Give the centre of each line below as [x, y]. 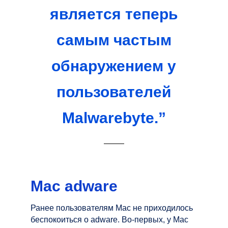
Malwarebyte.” [114, 118]
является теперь [114, 14]
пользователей [114, 92]
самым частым [114, 40]
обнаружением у [114, 66]
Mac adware [74, 186]
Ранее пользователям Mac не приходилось [112, 208]
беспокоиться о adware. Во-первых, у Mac [109, 219]
